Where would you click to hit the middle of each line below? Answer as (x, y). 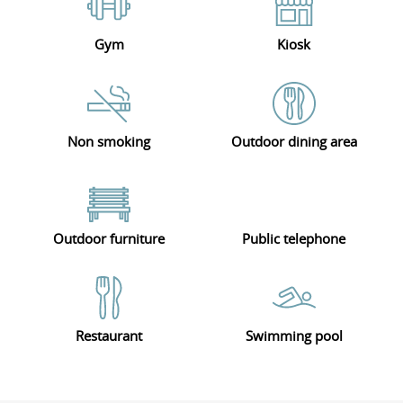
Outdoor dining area (294, 142)
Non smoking (109, 142)
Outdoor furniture (109, 239)
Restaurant (109, 336)
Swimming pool (294, 336)
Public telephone (294, 239)
